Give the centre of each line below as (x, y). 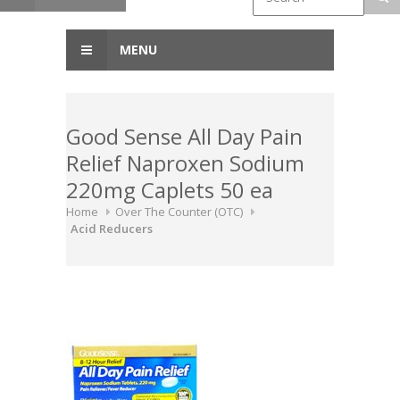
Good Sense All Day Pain (184, 137)
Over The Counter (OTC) (179, 212)
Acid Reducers (112, 229)
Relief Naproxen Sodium (185, 163)
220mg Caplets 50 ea (170, 190)
